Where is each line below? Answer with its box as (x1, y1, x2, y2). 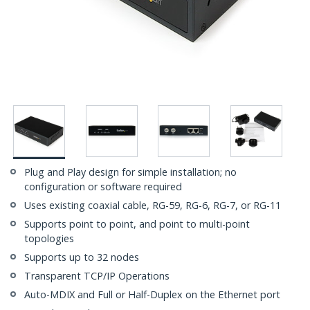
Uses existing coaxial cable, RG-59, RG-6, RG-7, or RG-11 (24, 199, 281, 212)
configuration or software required (24, 180, 182, 194)
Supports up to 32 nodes (24, 250, 139, 264)
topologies (24, 232, 74, 246)
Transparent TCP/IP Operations (24, 269, 170, 283)
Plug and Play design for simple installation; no (24, 165, 237, 179)
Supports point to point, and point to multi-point (24, 217, 250, 231)
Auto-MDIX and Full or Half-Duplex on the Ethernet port (24, 288, 280, 302)
